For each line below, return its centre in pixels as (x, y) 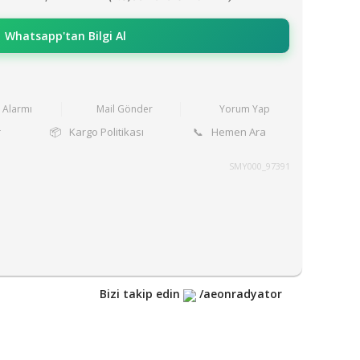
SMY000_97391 (260, 166)
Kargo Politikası (106, 132)
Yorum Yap (244, 109)
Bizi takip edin (141, 294)
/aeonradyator (239, 294)
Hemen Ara (238, 132)
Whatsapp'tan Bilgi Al (65, 36)
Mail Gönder (125, 109)
